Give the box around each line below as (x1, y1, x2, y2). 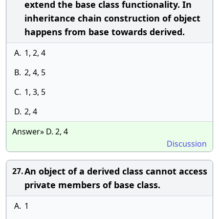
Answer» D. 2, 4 (12, 126, 68, 137)
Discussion (167, 138, 207, 149)
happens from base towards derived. (24, 26, 185, 38)
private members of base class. (24, 179, 160, 191)
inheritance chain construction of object (24, 12, 200, 24)
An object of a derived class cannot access (24, 165, 207, 177)
